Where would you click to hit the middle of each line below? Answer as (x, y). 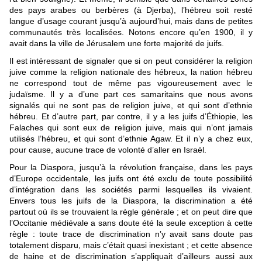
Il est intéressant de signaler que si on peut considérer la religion (131, 61)
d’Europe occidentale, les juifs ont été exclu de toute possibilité (131, 179)
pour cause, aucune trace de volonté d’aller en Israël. (108, 150)
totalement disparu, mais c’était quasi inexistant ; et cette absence (131, 245)
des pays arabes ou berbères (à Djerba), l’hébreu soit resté (131, 10)
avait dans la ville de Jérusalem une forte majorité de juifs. (117, 44)
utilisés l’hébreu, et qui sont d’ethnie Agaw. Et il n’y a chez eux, (131, 139)
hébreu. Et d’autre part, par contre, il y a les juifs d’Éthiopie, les (131, 117)
